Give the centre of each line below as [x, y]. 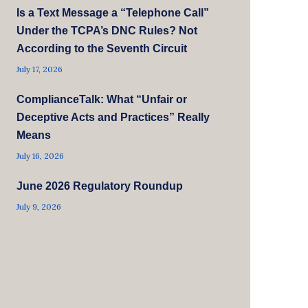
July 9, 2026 [39, 206]
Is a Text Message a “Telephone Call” [113, 12]
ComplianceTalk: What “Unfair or [102, 99]
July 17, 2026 [40, 69]
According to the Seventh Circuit [102, 48]
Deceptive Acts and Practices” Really [113, 117]
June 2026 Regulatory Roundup [100, 186]
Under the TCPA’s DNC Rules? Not [107, 30]
